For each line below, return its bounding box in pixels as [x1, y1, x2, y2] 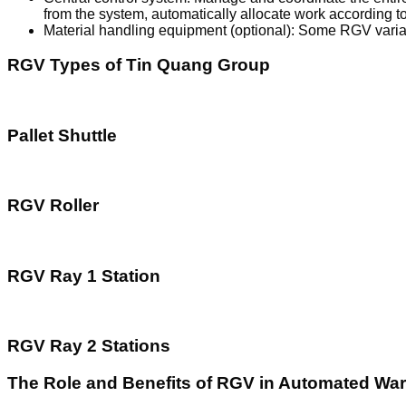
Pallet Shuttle [7, 125, 117, 145]
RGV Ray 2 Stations [7, 336, 170, 356]
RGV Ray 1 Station [7, 266, 160, 285]
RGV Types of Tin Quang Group [7, 55, 270, 75]
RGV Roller [7, 196, 99, 216]
